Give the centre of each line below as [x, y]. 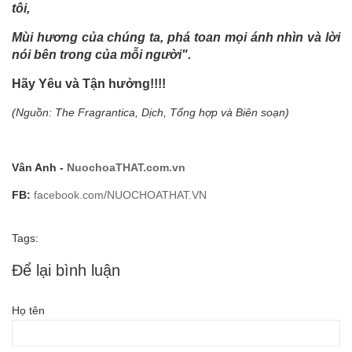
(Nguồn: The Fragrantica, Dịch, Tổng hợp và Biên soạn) [150, 113]
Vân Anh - [39, 168]
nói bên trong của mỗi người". [101, 55]
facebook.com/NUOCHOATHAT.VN [120, 195]
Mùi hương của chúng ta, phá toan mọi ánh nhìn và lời [176, 38]
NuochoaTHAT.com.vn [126, 168]
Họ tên [28, 311]
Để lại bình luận [66, 271]
